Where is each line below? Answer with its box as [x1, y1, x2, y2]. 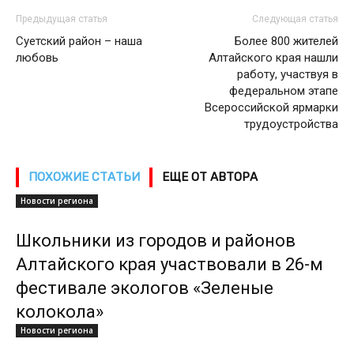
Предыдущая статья [16, 13, 107, 24]
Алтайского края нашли [209, 51, 338, 65]
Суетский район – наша [16, 34, 142, 48]
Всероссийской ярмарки [205, 100, 338, 115]
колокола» [16, 302, 104, 322]
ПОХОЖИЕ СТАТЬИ [28, 170, 140, 184]
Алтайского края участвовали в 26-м [16, 254, 323, 274]
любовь [16, 51, 58, 65]
